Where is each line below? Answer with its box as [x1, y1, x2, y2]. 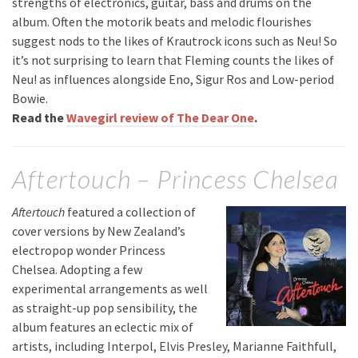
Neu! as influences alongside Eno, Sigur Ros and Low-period [12, 71, 334, 88]
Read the [12, 109, 66, 126]
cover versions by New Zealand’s [12, 222, 185, 239]
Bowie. [12, 90, 48, 107]
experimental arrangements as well [12, 280, 208, 296]
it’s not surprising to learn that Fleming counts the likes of [12, 52, 334, 69]
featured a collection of [65, 203, 196, 220]
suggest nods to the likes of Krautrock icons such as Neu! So [12, 33, 337, 50]
